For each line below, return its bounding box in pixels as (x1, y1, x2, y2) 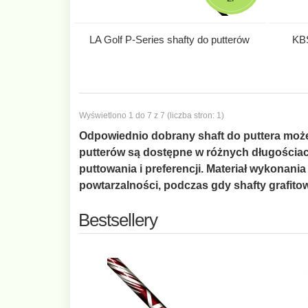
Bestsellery (78, 209, 157, 230)
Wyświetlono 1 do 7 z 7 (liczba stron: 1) (79, 110, 224, 120)
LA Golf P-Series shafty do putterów (89, 33, 250, 45)
